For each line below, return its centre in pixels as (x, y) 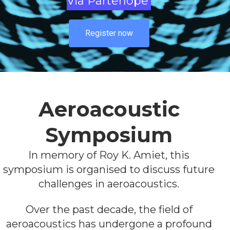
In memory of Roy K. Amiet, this (109, 155)
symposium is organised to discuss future (109, 170)
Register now (109, 33)
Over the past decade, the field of (109, 210)
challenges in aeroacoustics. (109, 184)
